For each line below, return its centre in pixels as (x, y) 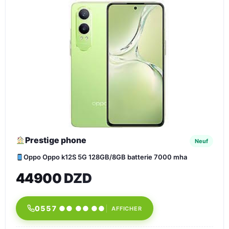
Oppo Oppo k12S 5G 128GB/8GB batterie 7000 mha (105, 157)
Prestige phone (56, 140)
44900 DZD (54, 178)
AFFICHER (127, 208)
